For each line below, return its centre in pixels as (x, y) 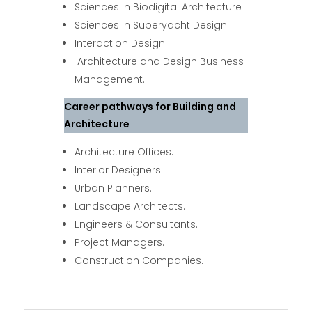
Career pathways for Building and (150, 106)
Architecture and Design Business (159, 61)
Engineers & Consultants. (136, 224)
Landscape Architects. (130, 206)
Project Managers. (120, 242)
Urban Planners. (114, 188)
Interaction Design (120, 43)
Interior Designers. (119, 170)
